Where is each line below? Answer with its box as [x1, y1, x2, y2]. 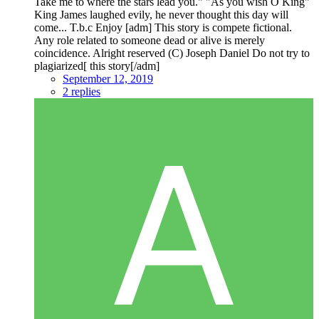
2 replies [63, 85, 100, 98]
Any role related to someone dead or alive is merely [34, 34, 265, 47]
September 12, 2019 [63, 73, 153, 85]
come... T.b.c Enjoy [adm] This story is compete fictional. [34, 21, 292, 34]
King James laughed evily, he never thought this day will [34, 9, 288, 21]
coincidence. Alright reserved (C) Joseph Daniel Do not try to [34, 47, 310, 60]
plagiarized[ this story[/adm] [34, 60, 159, 73]
